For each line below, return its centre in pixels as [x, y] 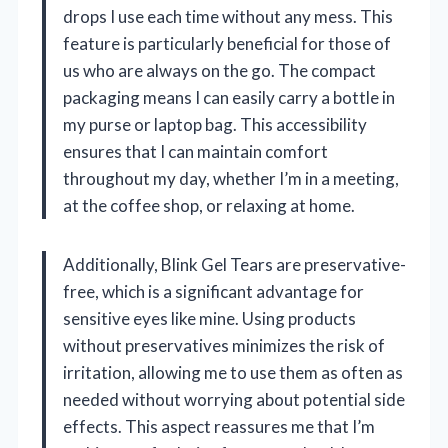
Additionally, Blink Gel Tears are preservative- [234, 265]
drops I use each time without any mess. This [228, 17]
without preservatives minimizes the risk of [224, 346]
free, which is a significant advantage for [213, 292]
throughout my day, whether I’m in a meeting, [231, 179]
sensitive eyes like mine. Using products [209, 319]
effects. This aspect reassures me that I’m [219, 427]
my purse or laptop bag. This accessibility [215, 125]
